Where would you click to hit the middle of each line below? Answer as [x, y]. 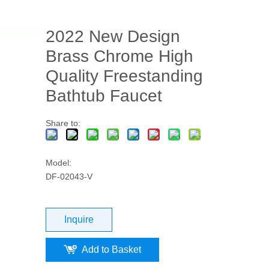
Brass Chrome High [119, 56]
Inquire [79, 219]
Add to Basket [111, 249]
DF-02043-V [69, 177]
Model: [58, 163]
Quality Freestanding [124, 76]
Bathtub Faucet [104, 96]
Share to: [63, 123]
